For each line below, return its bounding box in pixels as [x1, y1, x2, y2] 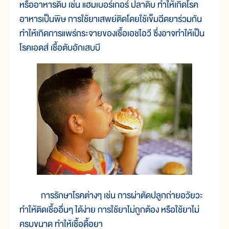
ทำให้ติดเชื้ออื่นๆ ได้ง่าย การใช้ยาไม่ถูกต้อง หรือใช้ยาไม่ [19, 202, 199, 218]
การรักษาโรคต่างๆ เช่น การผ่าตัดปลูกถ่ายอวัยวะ [19, 188, 203, 203]
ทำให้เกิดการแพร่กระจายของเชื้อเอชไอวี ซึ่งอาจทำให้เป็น [19, 26, 204, 41]
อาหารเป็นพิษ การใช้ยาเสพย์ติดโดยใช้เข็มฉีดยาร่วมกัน [19, 11, 202, 27]
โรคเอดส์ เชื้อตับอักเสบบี [19, 40, 100, 55]
